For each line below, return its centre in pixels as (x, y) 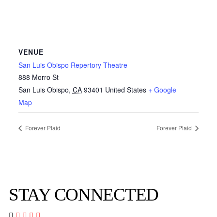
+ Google (162, 90)
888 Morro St (38, 77)
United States (125, 90)
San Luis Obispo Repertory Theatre (73, 65)
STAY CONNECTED (84, 194)
